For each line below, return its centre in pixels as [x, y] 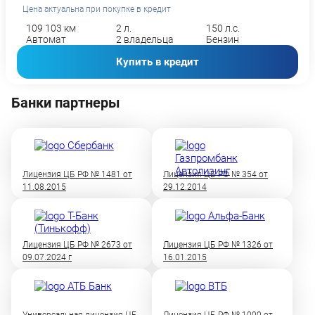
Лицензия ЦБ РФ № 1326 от [218, 245]
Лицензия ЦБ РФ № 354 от [216, 174]
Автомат [46, 39]
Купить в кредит [157, 62]
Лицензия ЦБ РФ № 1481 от [77, 174]
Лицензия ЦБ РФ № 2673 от [77, 245]
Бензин [222, 39]
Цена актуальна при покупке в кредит [97, 9]
